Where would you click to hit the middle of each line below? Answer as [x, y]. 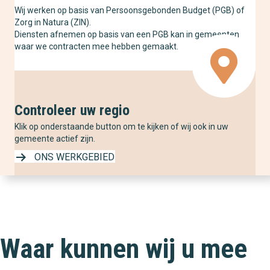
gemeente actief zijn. [55, 139]
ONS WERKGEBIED [74, 157]
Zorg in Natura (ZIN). [53, 23]
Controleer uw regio [72, 111]
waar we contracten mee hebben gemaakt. [96, 47]
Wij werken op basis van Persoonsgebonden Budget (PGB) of [130, 11]
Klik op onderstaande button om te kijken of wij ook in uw [121, 127]
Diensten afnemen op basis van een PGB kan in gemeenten [127, 35]
